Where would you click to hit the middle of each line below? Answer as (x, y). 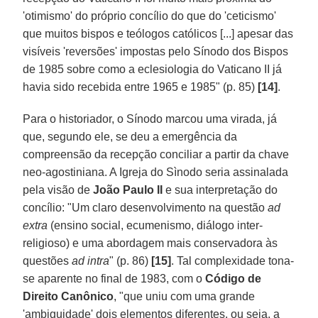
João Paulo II (128, 190)
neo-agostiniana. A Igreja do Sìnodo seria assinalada (156, 172)
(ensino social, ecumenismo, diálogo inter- (155, 225)
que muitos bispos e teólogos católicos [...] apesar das (158, 33)
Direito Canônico (68, 296)
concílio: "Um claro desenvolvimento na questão (146, 207)
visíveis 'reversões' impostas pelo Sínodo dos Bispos (156, 51)
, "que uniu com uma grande (185, 296)
